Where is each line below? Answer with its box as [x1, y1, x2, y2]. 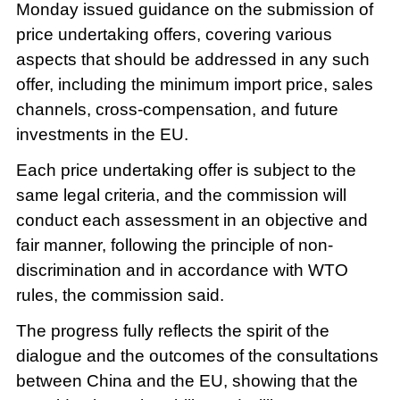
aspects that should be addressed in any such [15, 50, 370, 70]
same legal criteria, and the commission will [15, 186, 346, 205]
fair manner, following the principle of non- [15, 236, 333, 255]
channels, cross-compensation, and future [15, 100, 338, 120]
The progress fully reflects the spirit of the [15, 321, 329, 340]
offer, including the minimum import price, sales [15, 75, 373, 95]
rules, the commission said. [15, 286, 224, 305]
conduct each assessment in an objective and [15, 211, 368, 230]
